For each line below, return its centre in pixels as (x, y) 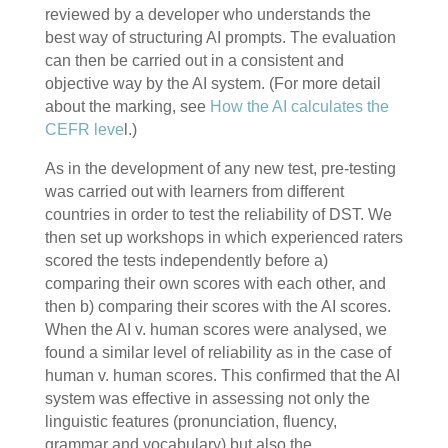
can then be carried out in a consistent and (194, 61)
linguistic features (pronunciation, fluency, (190, 422)
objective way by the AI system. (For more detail (212, 84)
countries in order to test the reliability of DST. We (218, 215)
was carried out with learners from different (194, 192)
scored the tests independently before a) (186, 261)
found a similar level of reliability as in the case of (217, 353)
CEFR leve (84, 130)
